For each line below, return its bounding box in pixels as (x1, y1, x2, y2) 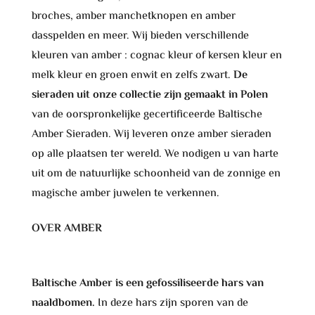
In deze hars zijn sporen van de (94, 294, 248, 312)
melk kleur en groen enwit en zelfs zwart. (31, 66, 231, 84)
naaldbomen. (31, 294, 95, 312)
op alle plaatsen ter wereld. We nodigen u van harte (31, 145, 278, 163)
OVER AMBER (31, 219, 102, 238)
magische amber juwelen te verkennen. (31, 184, 219, 202)
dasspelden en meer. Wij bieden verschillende (31, 27, 249, 45)
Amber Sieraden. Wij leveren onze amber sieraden (31, 125, 271, 143)
